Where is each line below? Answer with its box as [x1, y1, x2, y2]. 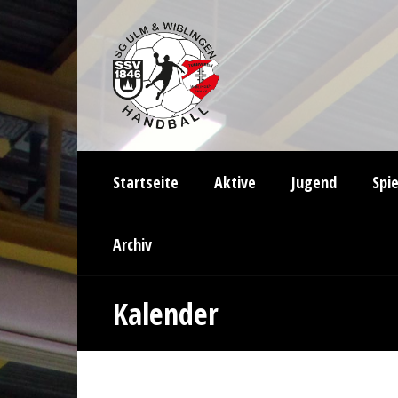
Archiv [113, 234, 152, 255]
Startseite [113, 171, 179, 193]
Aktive [214, 171, 256, 193]
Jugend [291, 171, 337, 193]
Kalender [113, 293, 219, 334]
